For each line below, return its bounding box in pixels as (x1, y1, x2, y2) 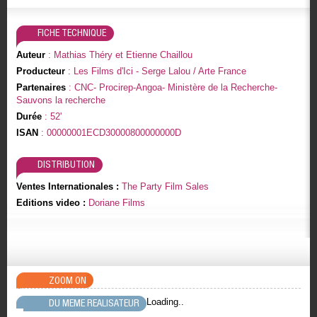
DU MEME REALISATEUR (48, 297, 139, 309)
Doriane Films (88, 197, 145, 209)
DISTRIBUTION (37, 158, 95, 171)
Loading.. (146, 296, 184, 308)
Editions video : (16, 197, 88, 209)
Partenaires (16, 82, 66, 93)
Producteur (16, 66, 65, 77)
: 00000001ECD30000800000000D (38, 127, 181, 139)
